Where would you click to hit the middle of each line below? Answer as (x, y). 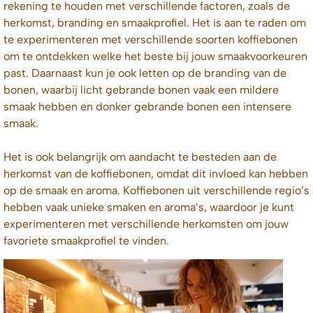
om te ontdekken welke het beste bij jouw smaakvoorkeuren (155, 56)
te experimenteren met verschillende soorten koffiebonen (151, 39)
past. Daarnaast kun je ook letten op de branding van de (145, 73)
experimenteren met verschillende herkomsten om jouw (146, 224)
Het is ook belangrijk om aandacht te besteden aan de (140, 156)
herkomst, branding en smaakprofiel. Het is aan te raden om (155, 22)
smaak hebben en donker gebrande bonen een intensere (147, 106)
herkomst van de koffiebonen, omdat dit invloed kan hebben (156, 173)
